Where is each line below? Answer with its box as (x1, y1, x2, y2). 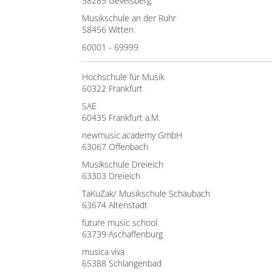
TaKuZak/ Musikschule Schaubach (82, 188, 210, 199)
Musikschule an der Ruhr (82, 12, 176, 24)
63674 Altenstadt (82, 199, 148, 211)
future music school (82, 217, 157, 228)
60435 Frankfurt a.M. (82, 112, 160, 123)
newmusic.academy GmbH (82, 129, 182, 141)
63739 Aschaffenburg (82, 228, 163, 240)
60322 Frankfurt (82, 83, 143, 94)
